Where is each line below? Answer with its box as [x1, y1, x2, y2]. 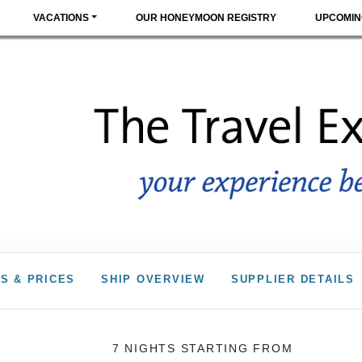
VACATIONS [33, 12, 89, 23]
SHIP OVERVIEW [101, 273, 205, 286]
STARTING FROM [180, 341, 293, 355]
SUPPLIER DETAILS [230, 273, 355, 286]
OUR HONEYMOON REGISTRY [136, 12, 277, 23]
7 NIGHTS [112, 341, 181, 355]
